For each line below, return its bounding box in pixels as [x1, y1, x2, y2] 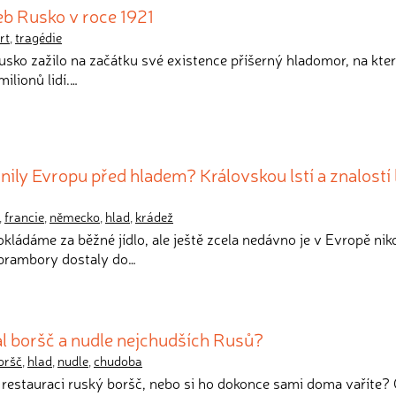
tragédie [15, 28, 62, 46]
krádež [135, 208, 173, 225]
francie [4, 208, 44, 225]
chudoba [94, 352, 142, 369]
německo [49, 208, 100, 225]
